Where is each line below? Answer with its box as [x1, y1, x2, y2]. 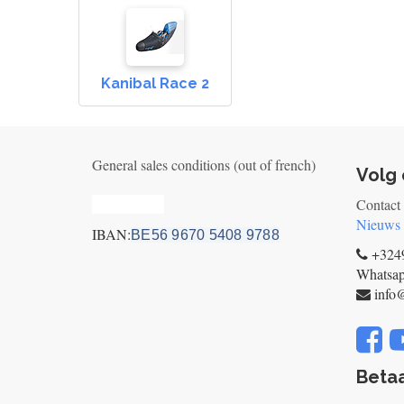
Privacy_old [94, 195, 162, 214]
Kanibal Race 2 [101, 75, 209, 92]
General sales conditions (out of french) [92, 155, 316, 174]
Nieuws [355, 215, 400, 234]
